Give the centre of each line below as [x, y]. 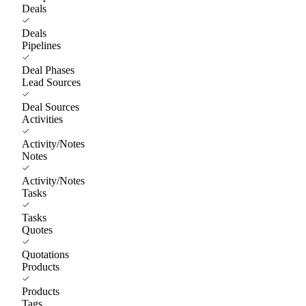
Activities [42, 119]
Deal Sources [51, 107]
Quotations [45, 254]
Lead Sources [51, 82]
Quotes [37, 229]
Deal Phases [48, 70]
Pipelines [41, 45]
